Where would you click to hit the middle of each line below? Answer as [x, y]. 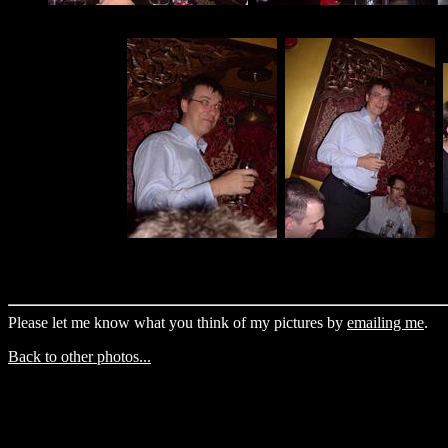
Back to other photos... [79, 357]
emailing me [385, 323]
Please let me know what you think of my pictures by [177, 323]
